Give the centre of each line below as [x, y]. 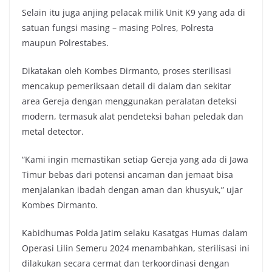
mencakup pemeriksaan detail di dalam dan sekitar [127, 86]
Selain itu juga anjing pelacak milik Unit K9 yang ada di [134, 12]
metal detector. [53, 131]
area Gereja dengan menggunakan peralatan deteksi [129, 101]
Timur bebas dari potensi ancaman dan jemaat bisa [127, 174]
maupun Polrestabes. [65, 42]
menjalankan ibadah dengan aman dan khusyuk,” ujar [132, 189]
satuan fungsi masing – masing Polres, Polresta [118, 27]
